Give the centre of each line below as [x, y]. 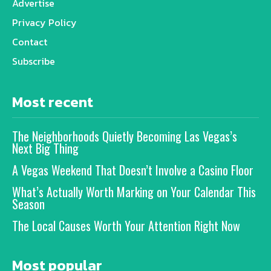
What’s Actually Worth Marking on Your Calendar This [134, 191]
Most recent [53, 102]
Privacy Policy [44, 22]
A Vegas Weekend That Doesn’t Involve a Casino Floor [133, 170]
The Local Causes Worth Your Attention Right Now [126, 225]
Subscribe [34, 61]
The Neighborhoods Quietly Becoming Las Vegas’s [125, 136]
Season [28, 204]
